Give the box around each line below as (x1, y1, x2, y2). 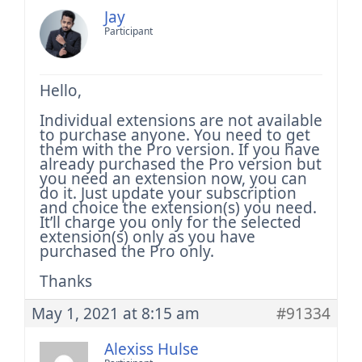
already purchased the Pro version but (40, 154, 322, 175)
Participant (104, 24, 153, 38)
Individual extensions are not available (40, 110, 322, 131)
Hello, (40, 80, 82, 101)
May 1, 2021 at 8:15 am (32, 303, 200, 324)
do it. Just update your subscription (40, 183, 297, 204)
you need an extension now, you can (40, 168, 307, 189)
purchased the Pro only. (40, 241, 214, 262)
